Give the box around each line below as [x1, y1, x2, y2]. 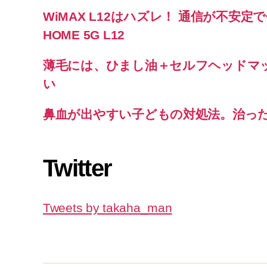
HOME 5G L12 [43, 27, 125, 42]
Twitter [43, 154, 112, 181]
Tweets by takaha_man [43, 200, 172, 215]
